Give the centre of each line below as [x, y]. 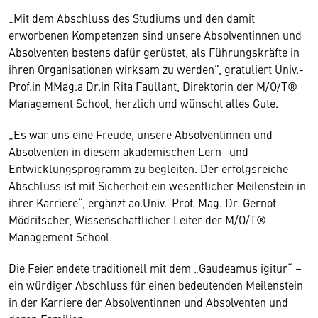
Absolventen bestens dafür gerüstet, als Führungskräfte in [154, 52]
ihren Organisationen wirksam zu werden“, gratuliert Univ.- [156, 69]
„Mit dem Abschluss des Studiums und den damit [132, 18]
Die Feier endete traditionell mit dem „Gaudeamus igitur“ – [155, 268]
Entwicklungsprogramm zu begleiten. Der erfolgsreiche [148, 168]
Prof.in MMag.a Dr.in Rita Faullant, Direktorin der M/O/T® [153, 86]
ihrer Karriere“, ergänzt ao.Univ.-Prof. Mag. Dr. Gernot [142, 202]
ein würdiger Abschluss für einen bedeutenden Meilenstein [156, 285]
